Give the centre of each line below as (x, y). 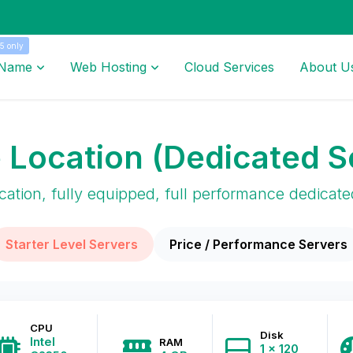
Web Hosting (108, 67)
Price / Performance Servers (258, 244)
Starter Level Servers (72, 244)
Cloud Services (229, 67)
